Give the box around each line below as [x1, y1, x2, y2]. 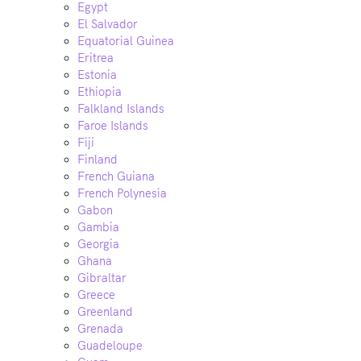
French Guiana [77, 169, 155, 184]
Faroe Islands [77, 118, 148, 133]
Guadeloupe [77, 338, 143, 353]
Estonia [77, 68, 117, 82]
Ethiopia [77, 85, 122, 99]
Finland [77, 152, 118, 167]
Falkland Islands [77, 102, 164, 116]
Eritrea [77, 51, 114, 65]
